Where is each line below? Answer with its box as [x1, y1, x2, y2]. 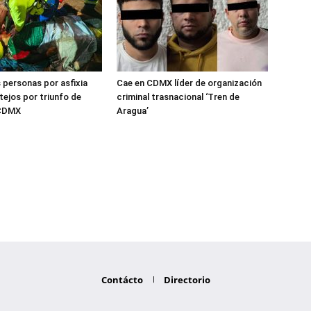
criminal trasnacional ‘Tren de [117, 92, 239, 102]
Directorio [163, 274, 210, 286]
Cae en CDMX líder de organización [117, 78, 262, 88]
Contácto [101, 274, 143, 286]
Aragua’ [117, 106, 149, 116]
